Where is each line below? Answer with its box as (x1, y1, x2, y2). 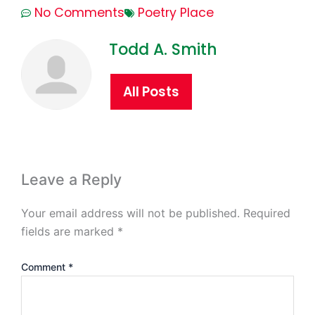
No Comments (34, 4, 124, 22)
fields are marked (21, 224, 117, 239)
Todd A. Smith (109, 39, 217, 61)
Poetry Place (138, 4, 214, 22)
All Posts (123, 82, 179, 101)
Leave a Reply (21, 170, 122, 188)
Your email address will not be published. (21, 206, 240, 221)
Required (243, 206, 290, 221)
